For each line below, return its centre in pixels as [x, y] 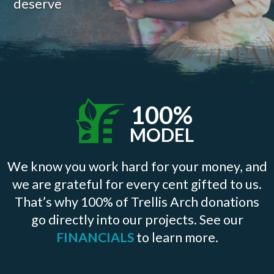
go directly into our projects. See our [137, 219]
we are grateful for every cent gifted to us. [137, 184]
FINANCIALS [95, 237]
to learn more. [176, 237]
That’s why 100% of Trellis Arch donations [137, 202]
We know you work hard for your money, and [137, 166]
